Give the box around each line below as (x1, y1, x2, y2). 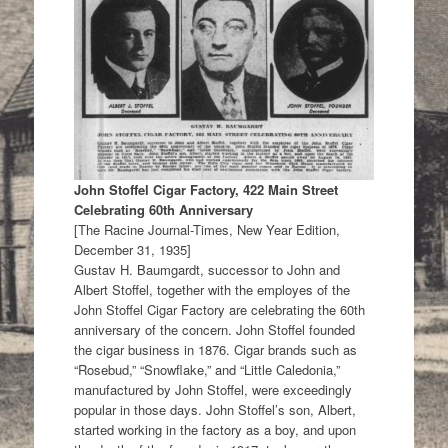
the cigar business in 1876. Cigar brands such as (73, 340, 357, 359)
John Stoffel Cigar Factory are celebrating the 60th (73, 300, 365, 319)
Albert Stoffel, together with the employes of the (73, 280, 350, 299)
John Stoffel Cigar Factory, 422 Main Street (73, 180, 338, 199)
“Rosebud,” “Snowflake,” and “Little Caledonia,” (73, 360, 340, 379)
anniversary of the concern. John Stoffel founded (73, 320, 355, 339)
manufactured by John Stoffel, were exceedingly (73, 380, 352, 399)
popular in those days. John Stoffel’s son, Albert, (73, 400, 356, 419)
